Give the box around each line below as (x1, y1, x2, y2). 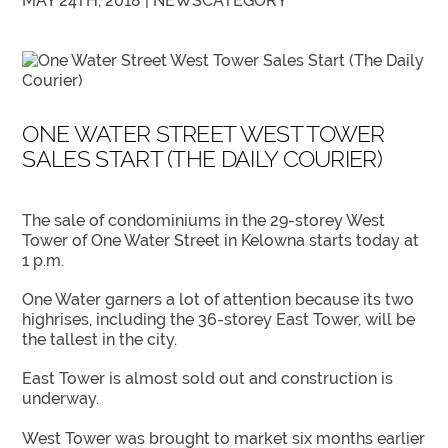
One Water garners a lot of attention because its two (22, 290, 415, 310)
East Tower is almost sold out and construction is (22, 369, 394, 389)
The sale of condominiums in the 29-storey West (22, 211, 386, 230)
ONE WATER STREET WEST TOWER (22, 120, 385, 147)
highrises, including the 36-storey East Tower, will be (22, 310, 416, 330)
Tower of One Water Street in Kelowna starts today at (22, 231, 420, 250)
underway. (22, 389, 100, 409)
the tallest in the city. (22, 330, 178, 350)
